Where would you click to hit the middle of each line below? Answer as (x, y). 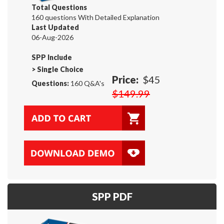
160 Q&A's (87, 83)
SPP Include (52, 57)
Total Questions (59, 7)
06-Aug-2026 (52, 37)
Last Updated (55, 27)
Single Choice (60, 69)
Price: (125, 79)
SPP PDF (112, 196)
